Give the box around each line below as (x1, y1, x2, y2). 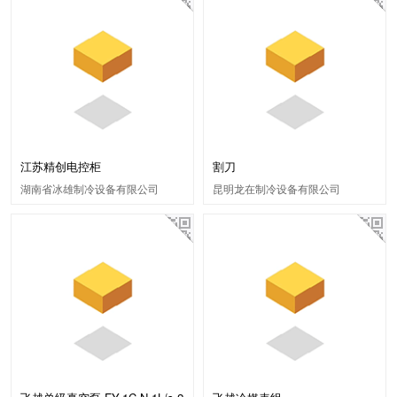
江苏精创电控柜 (19, 158, 101, 175)
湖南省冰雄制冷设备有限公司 (19, 181, 159, 197)
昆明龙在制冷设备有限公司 (213, 181, 340, 197)
